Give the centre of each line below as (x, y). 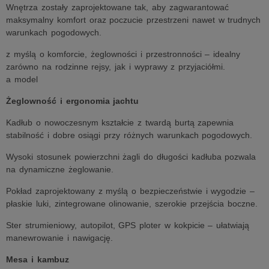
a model (22, 79)
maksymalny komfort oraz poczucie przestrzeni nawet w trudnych (134, 20)
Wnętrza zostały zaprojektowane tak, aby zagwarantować (117, 7)
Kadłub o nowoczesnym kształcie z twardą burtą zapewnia (120, 122)
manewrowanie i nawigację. (59, 238)
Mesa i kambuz (38, 259)
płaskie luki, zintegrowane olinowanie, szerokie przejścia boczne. (132, 204)
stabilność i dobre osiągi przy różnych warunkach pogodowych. (129, 135)
